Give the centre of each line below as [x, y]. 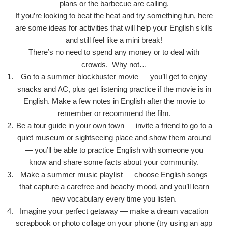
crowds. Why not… [114, 65]
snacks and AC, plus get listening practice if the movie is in [114, 89]
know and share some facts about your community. [114, 162]
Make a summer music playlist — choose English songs [114, 175]
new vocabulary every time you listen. [114, 199]
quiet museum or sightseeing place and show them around [114, 138]
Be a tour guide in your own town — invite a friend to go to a [114, 126]
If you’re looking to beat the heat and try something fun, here [114, 16]
